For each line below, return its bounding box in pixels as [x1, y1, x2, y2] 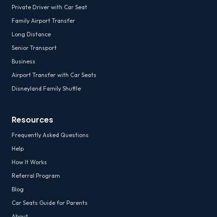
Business [12, 58, 35, 65]
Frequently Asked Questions [12, 131, 89, 139]
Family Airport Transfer [12, 17, 75, 24]
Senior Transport [12, 44, 57, 51]
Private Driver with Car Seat [12, 3, 87, 11]
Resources [12, 114, 53, 124]
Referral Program [12, 172, 60, 179]
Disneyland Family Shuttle [12, 85, 81, 92]
